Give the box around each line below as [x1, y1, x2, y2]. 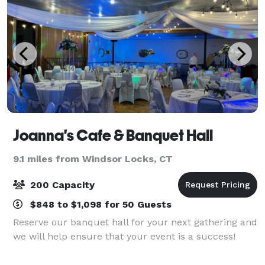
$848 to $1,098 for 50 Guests [27, 198, 172, 210]
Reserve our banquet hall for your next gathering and [13, 216, 257, 228]
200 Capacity [27, 179, 95, 190]
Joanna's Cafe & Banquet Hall [13, 126, 213, 144]
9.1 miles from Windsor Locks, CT [13, 153, 173, 164]
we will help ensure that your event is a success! [13, 230, 235, 242]
